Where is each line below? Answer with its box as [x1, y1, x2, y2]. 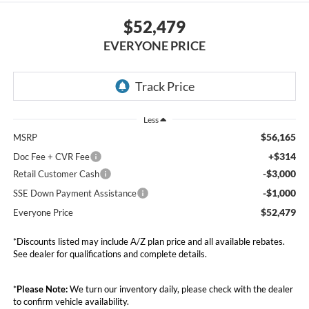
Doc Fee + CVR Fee [12, 151, 90, 163]
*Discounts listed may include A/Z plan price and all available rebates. [12, 236, 285, 248]
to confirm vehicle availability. [12, 296, 129, 308]
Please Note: [16, 283, 68, 295]
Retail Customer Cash [12, 168, 99, 180]
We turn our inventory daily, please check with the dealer [67, 283, 293, 295]
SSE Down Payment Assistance [12, 188, 137, 199]
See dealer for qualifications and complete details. [12, 248, 207, 260]
